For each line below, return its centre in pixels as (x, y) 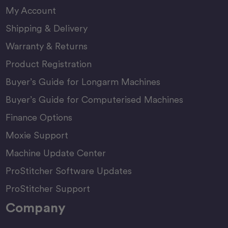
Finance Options (39, 118)
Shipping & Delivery (46, 28)
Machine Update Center (55, 153)
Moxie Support (37, 135)
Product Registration (48, 64)
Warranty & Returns (46, 46)
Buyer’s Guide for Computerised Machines (94, 100)
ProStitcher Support (48, 189)
